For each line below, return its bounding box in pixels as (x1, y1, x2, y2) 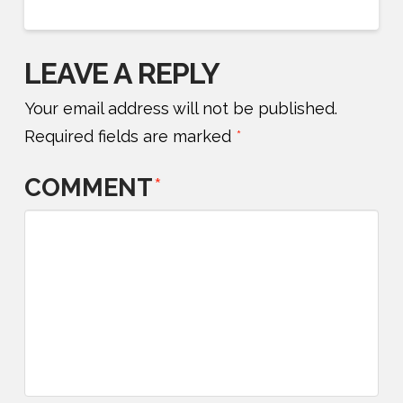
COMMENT (23, 173, 158, 202)
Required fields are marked (23, 126, 236, 146)
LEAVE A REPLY (23, 56, 220, 90)
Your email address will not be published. (23, 98, 337, 118)
